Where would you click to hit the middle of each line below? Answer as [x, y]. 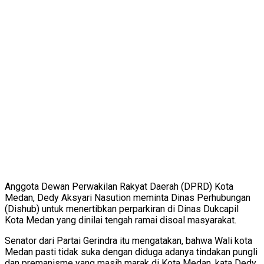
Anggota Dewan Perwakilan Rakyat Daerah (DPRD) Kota [119, 187]
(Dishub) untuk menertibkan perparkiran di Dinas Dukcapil [122, 209]
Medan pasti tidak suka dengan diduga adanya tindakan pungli [131, 252]
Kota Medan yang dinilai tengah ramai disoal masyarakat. [121, 220]
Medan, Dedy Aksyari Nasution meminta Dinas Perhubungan [128, 198]
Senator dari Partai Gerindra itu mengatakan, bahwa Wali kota [128, 241]
